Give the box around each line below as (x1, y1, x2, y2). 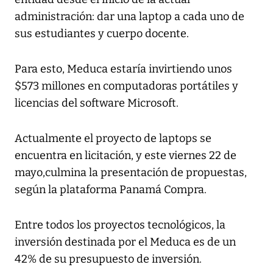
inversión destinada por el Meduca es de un (15, 235, 236, 249)
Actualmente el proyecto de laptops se (15, 131, 211, 145)
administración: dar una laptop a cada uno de (15, 9, 244, 23)
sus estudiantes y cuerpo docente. (15, 26, 189, 40)
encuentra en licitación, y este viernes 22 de (15, 148, 236, 162)
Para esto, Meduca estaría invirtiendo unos (15, 62, 232, 76)
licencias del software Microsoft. (15, 96, 179, 110)
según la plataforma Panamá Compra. (15, 182, 207, 196)
